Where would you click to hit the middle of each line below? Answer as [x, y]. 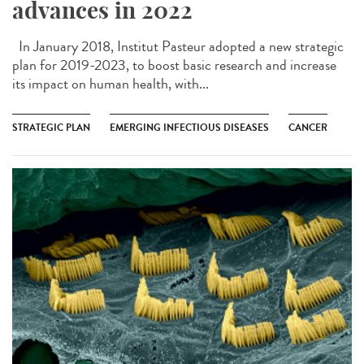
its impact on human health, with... [110, 83]
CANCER [308, 127]
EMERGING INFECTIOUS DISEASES [189, 127]
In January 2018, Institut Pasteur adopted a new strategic [178, 46]
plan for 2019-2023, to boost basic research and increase [174, 65]
